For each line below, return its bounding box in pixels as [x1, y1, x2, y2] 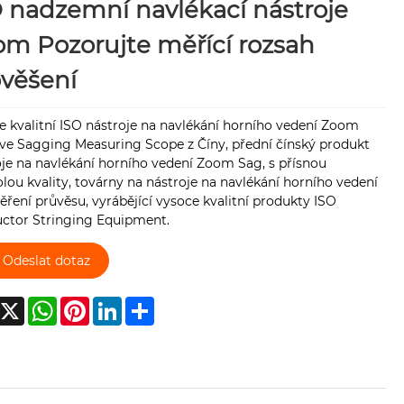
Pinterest [88, 296, 147, 313]
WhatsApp [56, 296, 124, 313]
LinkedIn [121, 296, 175, 313]
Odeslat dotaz [2, 252, 90, 269]
